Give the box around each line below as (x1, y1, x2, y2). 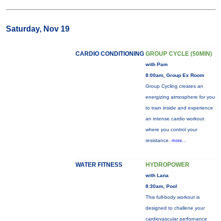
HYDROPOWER (145, 161, 189, 168)
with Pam (145, 62, 168, 67)
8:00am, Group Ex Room (145, 73, 204, 78)
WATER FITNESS (75, 161, 122, 168)
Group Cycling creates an (145, 83, 203, 89)
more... (171, 138, 186, 143)
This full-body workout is (145, 194, 200, 200)
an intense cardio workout (145, 116, 204, 121)
